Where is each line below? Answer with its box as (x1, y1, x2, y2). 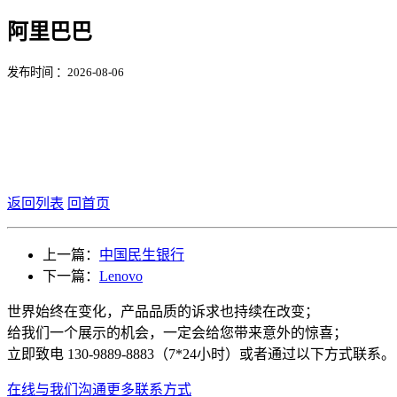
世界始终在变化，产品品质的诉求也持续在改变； (7, 303, 319, 319)
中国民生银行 (99, 246, 184, 262)
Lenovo (99, 268, 143, 284)
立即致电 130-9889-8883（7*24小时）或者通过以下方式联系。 (7, 346, 395, 362)
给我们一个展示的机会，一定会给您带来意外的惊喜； (7, 324, 347, 340)
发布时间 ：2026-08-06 (7, 65, 124, 79)
